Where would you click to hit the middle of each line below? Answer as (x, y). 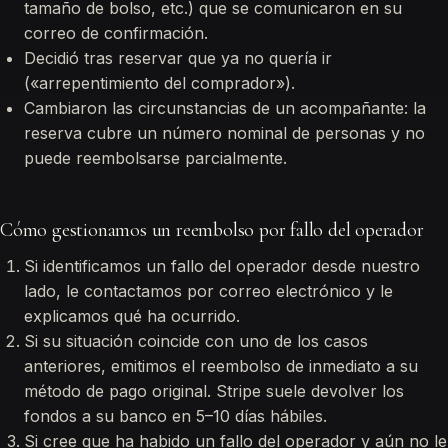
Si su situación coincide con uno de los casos (196, 341)
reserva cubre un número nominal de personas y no (224, 133)
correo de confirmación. (116, 33)
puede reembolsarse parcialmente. (155, 158)
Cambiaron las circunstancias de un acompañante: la (225, 108)
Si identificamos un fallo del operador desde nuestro (222, 266)
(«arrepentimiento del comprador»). (159, 83)
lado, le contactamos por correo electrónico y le (208, 291)
